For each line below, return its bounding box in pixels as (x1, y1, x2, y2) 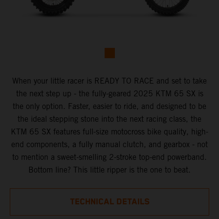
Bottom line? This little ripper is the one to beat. (28, 165, 191, 175)
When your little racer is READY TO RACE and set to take (12, 76, 207, 86)
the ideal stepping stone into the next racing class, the (18, 114, 201, 124)
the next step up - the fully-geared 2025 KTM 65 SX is (16, 88, 203, 98)
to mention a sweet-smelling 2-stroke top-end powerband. (12, 152, 207, 162)
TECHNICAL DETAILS (69, 197, 150, 207)
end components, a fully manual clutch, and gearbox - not (11, 139, 208, 149)
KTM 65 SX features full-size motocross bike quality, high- (11, 127, 208, 136)
